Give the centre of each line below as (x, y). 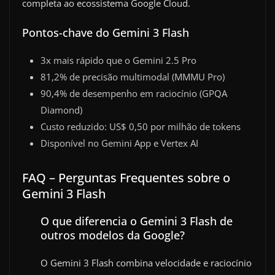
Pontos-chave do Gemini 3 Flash (106, 32)
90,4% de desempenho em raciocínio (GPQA (134, 93)
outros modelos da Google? (113, 235)
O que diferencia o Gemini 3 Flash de (137, 221)
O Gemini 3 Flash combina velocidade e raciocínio (146, 262)
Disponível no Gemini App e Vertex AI (119, 143)
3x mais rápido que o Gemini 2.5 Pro (118, 60)
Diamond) (61, 110)
